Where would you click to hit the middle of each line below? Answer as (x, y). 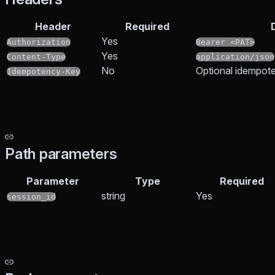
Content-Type (36, 57)
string (113, 196)
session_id (31, 197)
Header (53, 27)
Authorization (39, 42)
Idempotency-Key (44, 72)
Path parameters (61, 154)
